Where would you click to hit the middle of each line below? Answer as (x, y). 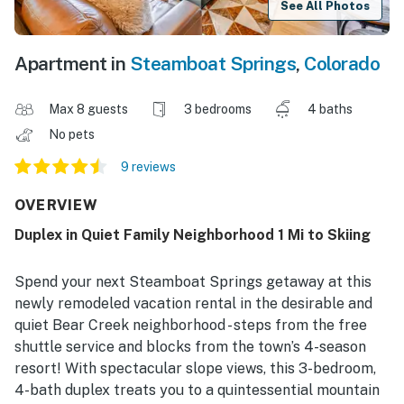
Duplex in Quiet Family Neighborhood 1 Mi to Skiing (193, 235)
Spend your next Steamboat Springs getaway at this (193, 282)
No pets (73, 135)
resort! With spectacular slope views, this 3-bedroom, (195, 369)
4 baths (330, 110)
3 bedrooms (218, 110)
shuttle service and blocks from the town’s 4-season (190, 347)
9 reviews (148, 167)
